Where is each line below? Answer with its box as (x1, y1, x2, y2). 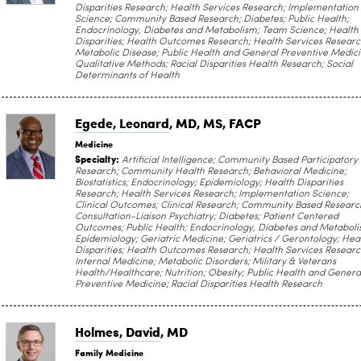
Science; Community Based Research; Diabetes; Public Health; (75, 15, 349, 24)
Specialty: (75, 151, 119, 166)
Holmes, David (75, 322, 160, 341)
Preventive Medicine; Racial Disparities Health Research (75, 280, 322, 289)
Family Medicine (75, 346, 143, 359)
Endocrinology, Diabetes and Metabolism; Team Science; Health (75, 26, 359, 35)
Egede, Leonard (75, 114, 169, 132)
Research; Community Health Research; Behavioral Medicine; (75, 167, 346, 176)
